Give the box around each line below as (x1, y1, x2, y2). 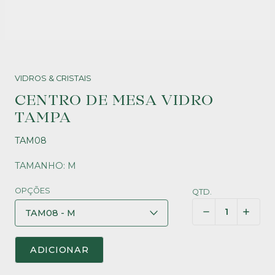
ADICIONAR (30, 244, 89, 255)
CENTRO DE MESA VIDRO (15, 91, 214, 110)
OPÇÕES (15, 186, 50, 195)
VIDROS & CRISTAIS (15, 74, 91, 83)
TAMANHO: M (15, 160, 76, 171)
